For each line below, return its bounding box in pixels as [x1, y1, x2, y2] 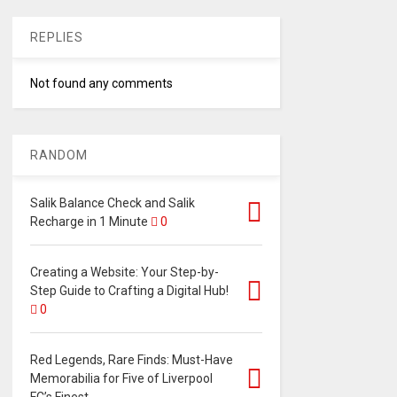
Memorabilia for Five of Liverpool [29, 371, 213, 386]
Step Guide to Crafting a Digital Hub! [29, 284, 229, 299]
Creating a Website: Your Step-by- [29, 265, 219, 280]
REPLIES [29, 30, 83, 45]
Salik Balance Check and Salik [29, 196, 195, 211]
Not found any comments [29, 76, 173, 91]
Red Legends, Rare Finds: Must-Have [29, 353, 233, 368]
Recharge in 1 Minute [29, 214, 148, 230]
